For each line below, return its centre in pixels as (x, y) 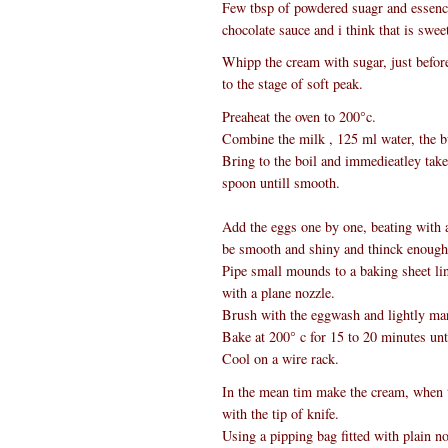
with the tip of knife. (280, 413)
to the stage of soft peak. (292, 84)
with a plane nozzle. (278, 293)
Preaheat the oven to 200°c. (299, 117)
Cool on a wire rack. (280, 359)
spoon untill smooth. (281, 183)
